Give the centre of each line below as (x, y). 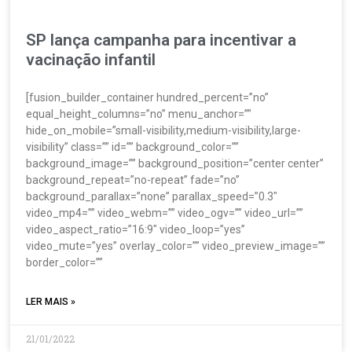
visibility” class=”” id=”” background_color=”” (133, 147)
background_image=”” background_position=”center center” (175, 163)
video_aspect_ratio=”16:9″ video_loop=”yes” (136, 229)
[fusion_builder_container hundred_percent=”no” (148, 97)
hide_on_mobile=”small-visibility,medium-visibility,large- (164, 130)
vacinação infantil (91, 59)
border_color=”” (65, 262)
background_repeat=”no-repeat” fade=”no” (133, 180)
